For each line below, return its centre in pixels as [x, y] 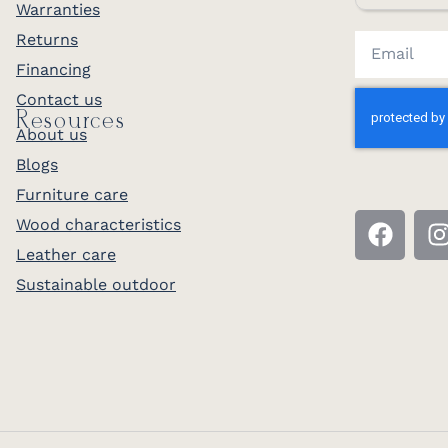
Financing [53, 69]
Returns [47, 39]
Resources [71, 121]
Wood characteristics [98, 224]
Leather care [66, 254]
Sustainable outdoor [96, 284]
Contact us [59, 99]
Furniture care [72, 194]
